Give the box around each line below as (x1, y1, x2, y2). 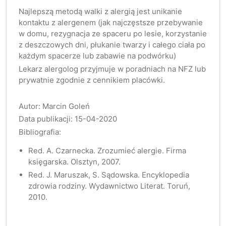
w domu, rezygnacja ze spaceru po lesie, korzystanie (19, 29, 207, 39)
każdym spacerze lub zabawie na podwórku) (19, 51, 177, 61)
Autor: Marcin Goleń (19, 101, 90, 111)
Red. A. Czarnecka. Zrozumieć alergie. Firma (28, 146, 187, 156)
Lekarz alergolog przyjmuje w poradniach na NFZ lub (19, 64, 206, 74)
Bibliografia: (19, 127, 62, 137)
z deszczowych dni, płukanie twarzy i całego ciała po (19, 40, 206, 50)
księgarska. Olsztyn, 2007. (28, 157, 121, 167)
